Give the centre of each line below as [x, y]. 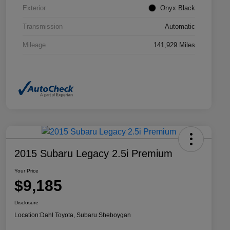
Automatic [180, 27]
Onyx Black [178, 8]
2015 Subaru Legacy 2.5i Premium [93, 153]
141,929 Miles [174, 45]
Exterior [34, 8]
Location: [27, 215]
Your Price [26, 170]
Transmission [43, 27]
